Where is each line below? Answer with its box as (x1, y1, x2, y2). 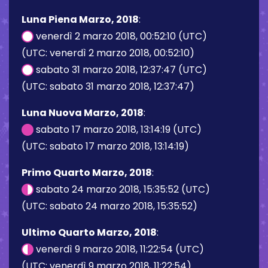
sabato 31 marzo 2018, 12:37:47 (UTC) (33, 62, 207, 77)
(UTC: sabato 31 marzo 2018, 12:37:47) (22, 79, 194, 93)
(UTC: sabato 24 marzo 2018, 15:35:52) (22, 199, 197, 213)
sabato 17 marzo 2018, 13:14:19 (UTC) (33, 122, 202, 136)
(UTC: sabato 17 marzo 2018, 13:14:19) (22, 139, 189, 153)
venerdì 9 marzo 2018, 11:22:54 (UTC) (33, 242, 204, 256)
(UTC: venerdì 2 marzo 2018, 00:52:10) (22, 45, 194, 60)
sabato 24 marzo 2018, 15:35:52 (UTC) (33, 182, 210, 196)
